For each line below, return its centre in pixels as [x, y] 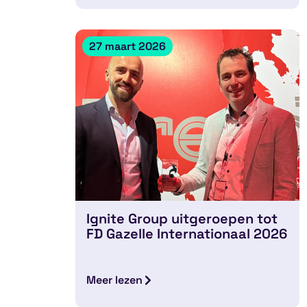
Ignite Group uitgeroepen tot [182, 218]
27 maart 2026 [127, 46]
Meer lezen [115, 280]
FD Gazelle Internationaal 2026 [187, 233]
